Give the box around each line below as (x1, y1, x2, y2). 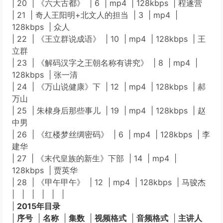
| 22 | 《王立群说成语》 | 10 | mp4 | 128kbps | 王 (12, 34, 206, 44)
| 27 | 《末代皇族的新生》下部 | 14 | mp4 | (12, 153, 177, 163)
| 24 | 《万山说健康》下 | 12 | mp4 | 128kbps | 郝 (12, 82, 206, 92)
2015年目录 (17, 201, 60, 211)
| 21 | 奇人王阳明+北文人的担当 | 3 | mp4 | (12, 10, 178, 20)
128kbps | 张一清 (12, 70, 78, 80)
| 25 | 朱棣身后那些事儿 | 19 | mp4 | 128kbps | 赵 (12, 106, 206, 115)
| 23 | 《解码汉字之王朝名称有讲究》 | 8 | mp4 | (12, 58, 198, 68)
